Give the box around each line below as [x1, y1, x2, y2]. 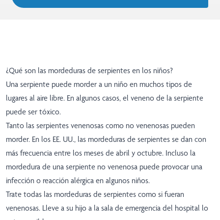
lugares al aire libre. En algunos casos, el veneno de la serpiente [6, 93, 203, 103]
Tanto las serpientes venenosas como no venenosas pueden [6, 121, 195, 131]
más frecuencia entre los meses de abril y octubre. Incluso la [6, 148, 195, 158]
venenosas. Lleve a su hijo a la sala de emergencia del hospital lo [6, 203, 208, 213]
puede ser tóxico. [6, 107, 61, 117]
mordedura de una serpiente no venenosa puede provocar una [6, 162, 202, 172]
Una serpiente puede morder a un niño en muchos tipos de [6, 80, 192, 89]
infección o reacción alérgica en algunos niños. [6, 176, 150, 186]
